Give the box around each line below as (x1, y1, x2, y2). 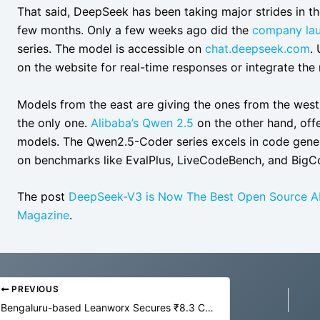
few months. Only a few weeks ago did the (17, 23, 252, 38)
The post (17, 189, 69, 204)
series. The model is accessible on (17, 41, 205, 56)
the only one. (17, 115, 91, 130)
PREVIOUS (9, 284, 59, 295)
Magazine (17, 208, 69, 223)
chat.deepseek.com (205, 41, 310, 56)
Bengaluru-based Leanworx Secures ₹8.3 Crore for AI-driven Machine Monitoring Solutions (205, 301, 214, 314)
